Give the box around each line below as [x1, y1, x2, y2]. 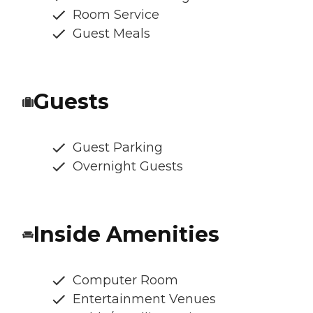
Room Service [73, 7, 159, 23]
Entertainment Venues [73, 291, 216, 307]
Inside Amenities [34, 221, 219, 248]
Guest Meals [73, 26, 150, 42]
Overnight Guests [73, 159, 183, 175]
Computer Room [73, 272, 178, 289]
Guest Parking [73, 140, 163, 156]
